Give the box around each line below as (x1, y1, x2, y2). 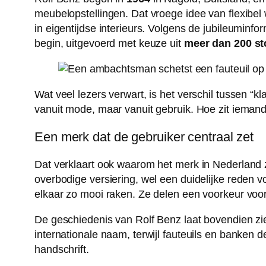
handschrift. (34, 243, 89, 255)
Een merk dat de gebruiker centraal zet (34, 129, 254, 144)
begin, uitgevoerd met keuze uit (34, 37, 184, 49)
